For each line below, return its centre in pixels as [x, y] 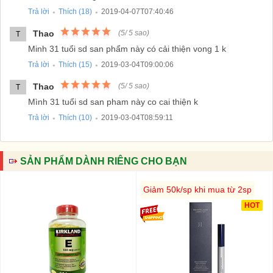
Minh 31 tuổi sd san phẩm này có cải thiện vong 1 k [127, 48]
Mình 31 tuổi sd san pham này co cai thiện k [113, 101]
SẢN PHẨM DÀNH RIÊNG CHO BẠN [104, 161]
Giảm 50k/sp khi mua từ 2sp [197, 189]
